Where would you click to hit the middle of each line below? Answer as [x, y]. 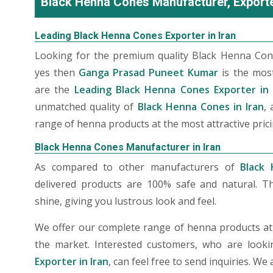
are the [55, 90]
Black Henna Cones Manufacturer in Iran [128, 147]
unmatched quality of [86, 107]
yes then [57, 73]
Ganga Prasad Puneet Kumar [149, 73]
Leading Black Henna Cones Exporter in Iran [135, 36]
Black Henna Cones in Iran [201, 107]
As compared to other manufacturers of [138, 167]
